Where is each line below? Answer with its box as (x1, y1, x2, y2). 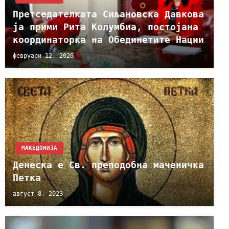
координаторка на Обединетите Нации (13, 34, 204, 45)
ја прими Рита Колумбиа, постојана (13, 21, 198, 32)
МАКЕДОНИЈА (21, 144, 57, 151)
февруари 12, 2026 (13, 52, 74, 60)
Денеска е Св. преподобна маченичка (13, 159, 204, 170)
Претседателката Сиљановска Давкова (13, 8, 204, 19)
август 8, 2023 (13, 190, 63, 198)
